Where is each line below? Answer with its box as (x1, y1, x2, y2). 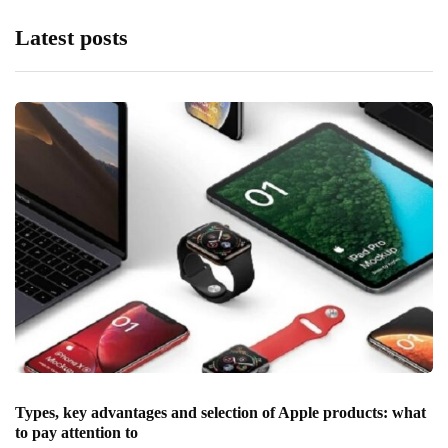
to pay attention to (15, 424, 138, 442)
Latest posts (15, 25, 128, 51)
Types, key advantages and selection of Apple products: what (15, 404, 426, 422)
